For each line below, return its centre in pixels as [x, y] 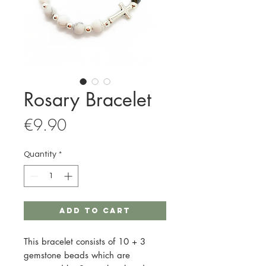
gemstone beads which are [77, 255]
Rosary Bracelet [88, 100]
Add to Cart [95, 211]
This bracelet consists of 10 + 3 [85, 242]
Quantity [40, 155]
